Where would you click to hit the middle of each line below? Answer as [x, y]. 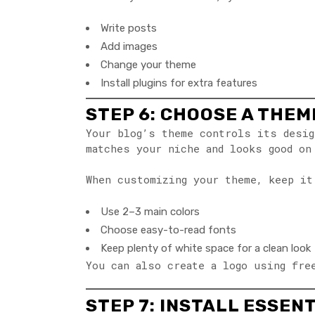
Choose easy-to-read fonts [168, 230]
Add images [129, 47]
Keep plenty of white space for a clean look [206, 249]
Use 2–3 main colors [150, 212]
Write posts [129, 28]
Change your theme [148, 65]
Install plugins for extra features [179, 83]
